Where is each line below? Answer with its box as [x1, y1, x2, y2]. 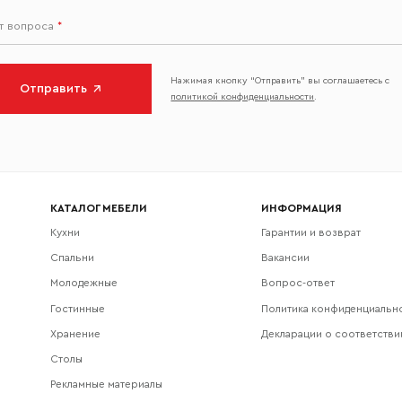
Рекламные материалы [49, 379, 162, 390]
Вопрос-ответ [260, 277, 335, 289]
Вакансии [260, 252, 310, 264]
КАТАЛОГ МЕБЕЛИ [49, 202, 147, 214]
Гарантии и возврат [260, 227, 361, 239]
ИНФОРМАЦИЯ [260, 202, 342, 214]
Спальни [49, 252, 94, 264]
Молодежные [49, 277, 118, 289]
